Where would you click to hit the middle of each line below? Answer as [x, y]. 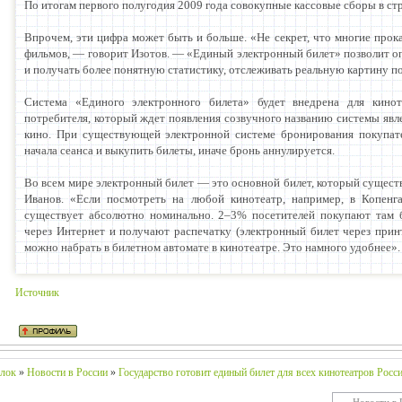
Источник [37, 293]
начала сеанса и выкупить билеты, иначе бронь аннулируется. [179, 150]
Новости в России [67, 372]
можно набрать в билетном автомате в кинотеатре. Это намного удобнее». [212, 247]
